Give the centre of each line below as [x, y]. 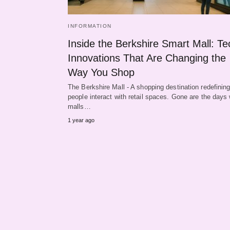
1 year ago [81, 120]
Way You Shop [101, 72]
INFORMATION [90, 26]
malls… [79, 107]
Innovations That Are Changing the [147, 58]
